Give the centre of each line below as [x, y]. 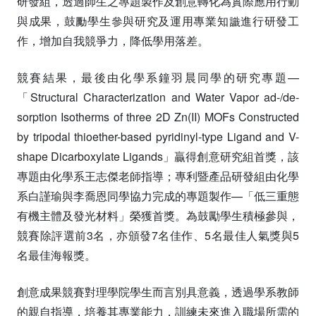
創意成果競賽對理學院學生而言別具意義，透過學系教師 [158, 292]
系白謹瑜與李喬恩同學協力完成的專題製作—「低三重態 [158, 196]
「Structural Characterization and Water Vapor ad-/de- [158, 97]
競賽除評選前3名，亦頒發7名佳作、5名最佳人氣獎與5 [158, 236]
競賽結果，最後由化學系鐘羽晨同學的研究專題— [158, 78]
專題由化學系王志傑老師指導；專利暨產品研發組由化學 [158, 176]
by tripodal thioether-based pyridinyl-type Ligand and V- [158, 137]
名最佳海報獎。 [56, 255]
